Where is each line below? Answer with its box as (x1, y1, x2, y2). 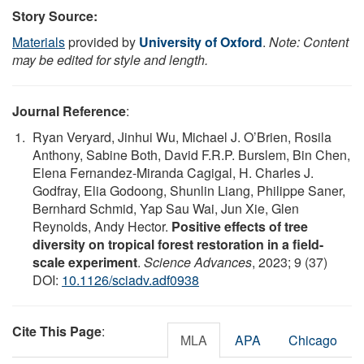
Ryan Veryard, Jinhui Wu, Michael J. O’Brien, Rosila (32, 127, 331, 146)
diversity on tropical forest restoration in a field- (32, 234, 323, 253)
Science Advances (144, 252, 252, 271)
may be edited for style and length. (12, 50, 208, 69)
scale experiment (32, 252, 137, 271)
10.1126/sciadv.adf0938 (62, 270, 199, 289)
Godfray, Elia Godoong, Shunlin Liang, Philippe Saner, (32, 180, 345, 200)
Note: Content (269, 32, 349, 51)
